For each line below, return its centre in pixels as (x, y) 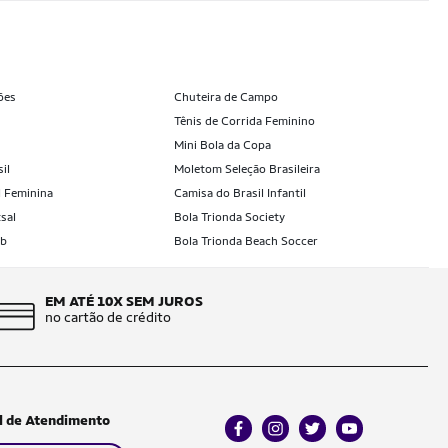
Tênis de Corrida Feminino (245, 121)
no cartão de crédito (107, 317)
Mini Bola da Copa (223, 145)
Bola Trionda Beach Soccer (246, 241)
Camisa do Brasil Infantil (240, 193)
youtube (361, 435)
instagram (292, 435)
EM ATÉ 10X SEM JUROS (123, 301)
